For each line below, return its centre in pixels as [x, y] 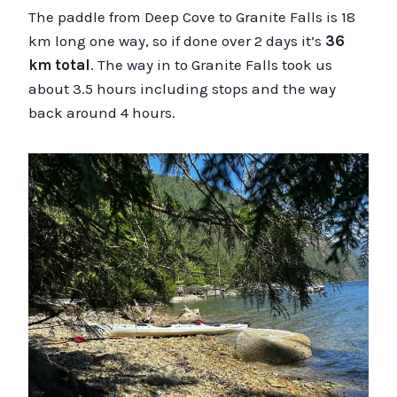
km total [59, 64]
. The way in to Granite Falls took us [211, 64]
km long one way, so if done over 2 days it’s [177, 40]
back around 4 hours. [102, 112]
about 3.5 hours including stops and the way [182, 88]
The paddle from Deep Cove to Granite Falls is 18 [192, 16]
